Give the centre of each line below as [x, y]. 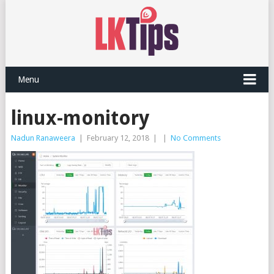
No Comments [195, 138]
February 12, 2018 [118, 138]
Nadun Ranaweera [43, 138]
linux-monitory [80, 118]
